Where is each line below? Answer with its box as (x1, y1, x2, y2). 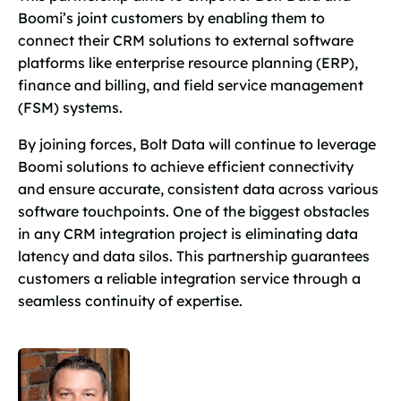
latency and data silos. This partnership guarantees (18, 247, 370, 265)
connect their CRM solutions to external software (18, 31, 354, 49)
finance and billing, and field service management (18, 76, 363, 94)
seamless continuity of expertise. (18, 292, 243, 310)
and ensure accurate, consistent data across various (18, 180, 379, 198)
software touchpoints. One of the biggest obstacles (18, 202, 370, 220)
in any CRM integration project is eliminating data (18, 225, 358, 243)
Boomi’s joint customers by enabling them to (18, 9, 325, 27)
